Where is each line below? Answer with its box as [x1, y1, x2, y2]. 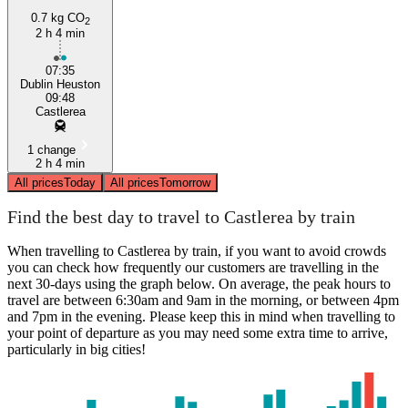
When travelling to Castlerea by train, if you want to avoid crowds [7, 242, 386, 259]
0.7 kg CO [30, 10, 85, 25]
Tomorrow [159, 175, 210, 189]
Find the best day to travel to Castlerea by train [7, 207, 355, 228]
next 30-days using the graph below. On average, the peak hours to [7, 275, 391, 291]
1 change [26, 142, 76, 157]
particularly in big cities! [7, 341, 146, 357]
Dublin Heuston [20, 76, 100, 91]
